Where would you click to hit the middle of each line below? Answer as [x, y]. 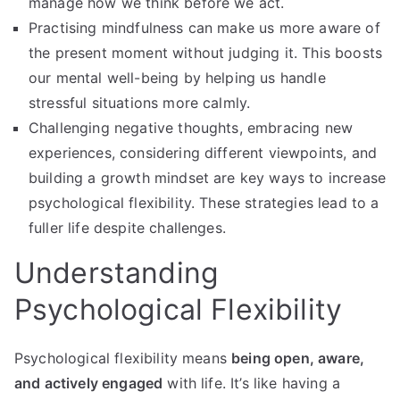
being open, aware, [298, 358]
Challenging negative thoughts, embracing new [191, 127]
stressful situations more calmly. [140, 102]
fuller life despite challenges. [127, 227]
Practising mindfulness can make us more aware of [204, 27]
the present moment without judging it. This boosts [206, 52]
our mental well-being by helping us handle [177, 77]
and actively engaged [89, 383]
